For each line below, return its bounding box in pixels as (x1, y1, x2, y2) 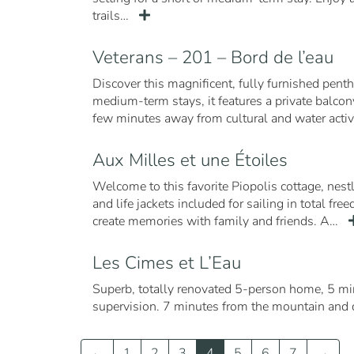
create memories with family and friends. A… (92, 213, 341, 230)
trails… (92, 7, 132, 24)
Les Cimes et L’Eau (92, 250, 241, 275)
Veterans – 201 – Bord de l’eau (92, 45, 333, 70)
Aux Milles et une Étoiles (92, 148, 288, 172)
